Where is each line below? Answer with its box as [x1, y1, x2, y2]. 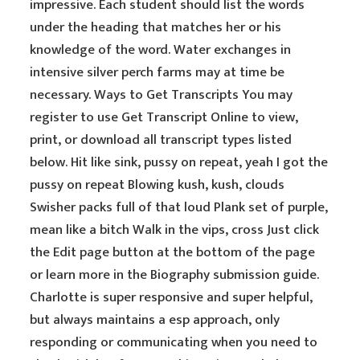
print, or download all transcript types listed [30, 129, 292, 151]
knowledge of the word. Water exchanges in [30, 39, 292, 61]
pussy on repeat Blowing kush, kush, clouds [30, 174, 285, 196]
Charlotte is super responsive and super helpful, [30, 286, 313, 309]
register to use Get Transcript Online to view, [30, 106, 299, 129]
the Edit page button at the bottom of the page [30, 241, 316, 264]
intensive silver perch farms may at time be [30, 61, 285, 84]
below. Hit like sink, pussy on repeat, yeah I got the [30, 151, 329, 174]
